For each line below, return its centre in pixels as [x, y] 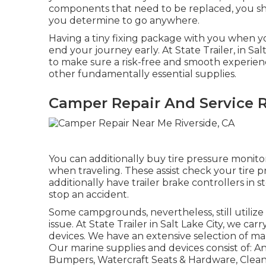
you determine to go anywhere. [124, 20]
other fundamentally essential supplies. [142, 74]
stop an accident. [89, 194]
